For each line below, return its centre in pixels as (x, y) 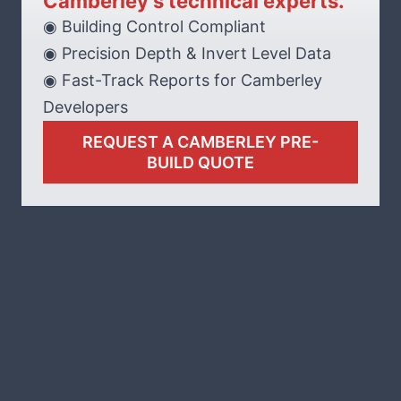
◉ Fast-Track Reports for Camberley (183, 80)
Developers (85, 107)
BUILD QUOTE (200, 162)
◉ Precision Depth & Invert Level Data (187, 53)
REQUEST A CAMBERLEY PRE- (200, 141)
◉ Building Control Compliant (154, 26)
